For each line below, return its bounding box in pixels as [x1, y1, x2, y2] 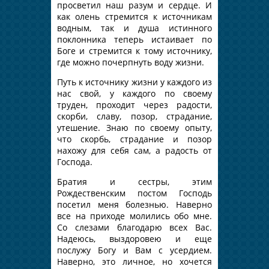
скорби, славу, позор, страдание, [57, 110, 212, 122]
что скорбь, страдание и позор [57, 133, 212, 145]
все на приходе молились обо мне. [57, 210, 212, 222]
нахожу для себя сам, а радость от [57, 144, 212, 156]
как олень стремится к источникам [57, 10, 212, 22]
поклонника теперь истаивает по [57, 33, 212, 45]
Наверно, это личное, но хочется [57, 255, 212, 267]
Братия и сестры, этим [57, 175, 212, 187]
